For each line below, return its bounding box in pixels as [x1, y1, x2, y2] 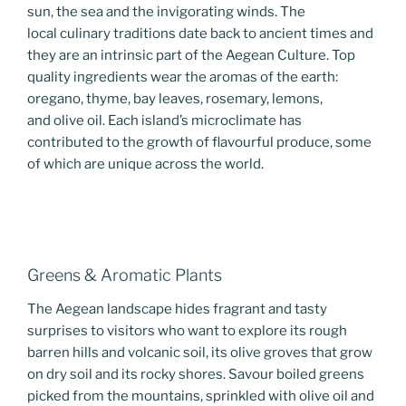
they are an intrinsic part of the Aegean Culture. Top [27, 47, 355, 64]
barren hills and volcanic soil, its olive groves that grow [27, 344, 372, 362]
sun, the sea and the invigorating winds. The [27, 4, 305, 21]
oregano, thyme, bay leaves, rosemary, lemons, [27, 91, 323, 108]
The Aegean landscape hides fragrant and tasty [27, 301, 327, 318]
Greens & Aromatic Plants [27, 265, 222, 285]
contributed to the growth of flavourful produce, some [27, 134, 372, 151]
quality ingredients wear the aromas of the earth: [27, 69, 338, 86]
